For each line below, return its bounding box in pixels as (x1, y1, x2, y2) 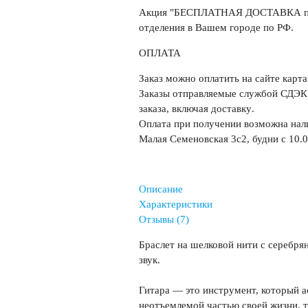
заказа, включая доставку (138, 103, 252, 115)
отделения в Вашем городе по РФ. (138, 22, 294, 34)
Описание (138, 184, 183, 195)
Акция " (138, 7, 174, 19)
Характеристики (138, 199, 212, 210)
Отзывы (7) (138, 214, 189, 225)
